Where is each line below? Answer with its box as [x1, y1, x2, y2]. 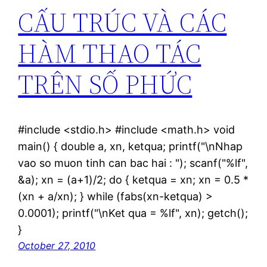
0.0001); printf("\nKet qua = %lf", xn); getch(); [18, 207, 249, 220]
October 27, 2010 [18, 240, 96, 252]
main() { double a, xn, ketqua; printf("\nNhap [18, 140, 243, 153]
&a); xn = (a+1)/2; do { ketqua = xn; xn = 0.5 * [18, 173, 249, 187]
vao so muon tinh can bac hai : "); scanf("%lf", [18, 157, 249, 170]
